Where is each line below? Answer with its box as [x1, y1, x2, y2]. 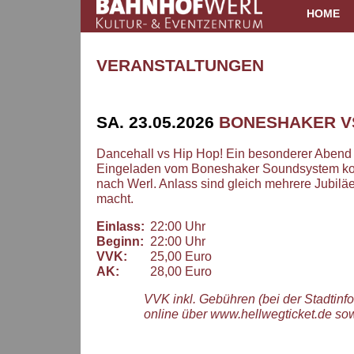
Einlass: [96, 219, 145, 233]
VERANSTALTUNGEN [96, 56, 264, 76]
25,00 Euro [144, 249, 212, 263]
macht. [96, 191, 134, 205]
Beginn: [96, 234, 144, 248]
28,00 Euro [144, 264, 212, 278]
